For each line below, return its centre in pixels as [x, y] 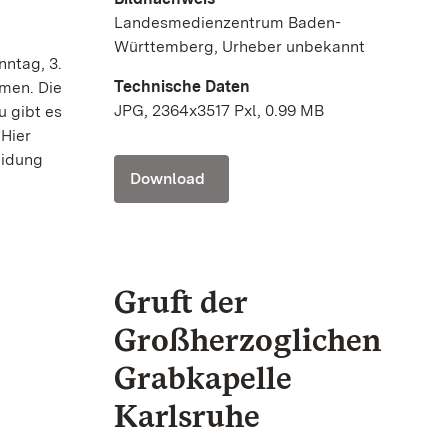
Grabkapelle [202, 377]
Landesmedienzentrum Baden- [227, 22]
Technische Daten [182, 86]
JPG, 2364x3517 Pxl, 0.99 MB [219, 110]
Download [167, 178]
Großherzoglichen [247, 339]
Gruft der [180, 301]
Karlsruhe [187, 415]
